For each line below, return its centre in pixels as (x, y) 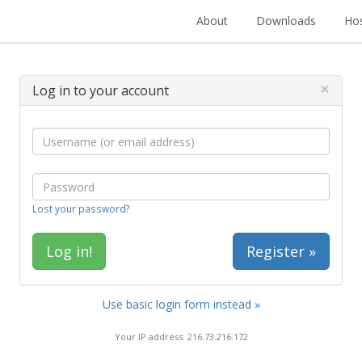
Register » (281, 251)
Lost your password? (81, 208)
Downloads (286, 21)
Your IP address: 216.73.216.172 (181, 336)
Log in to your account (101, 90)
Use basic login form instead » (181, 304)
